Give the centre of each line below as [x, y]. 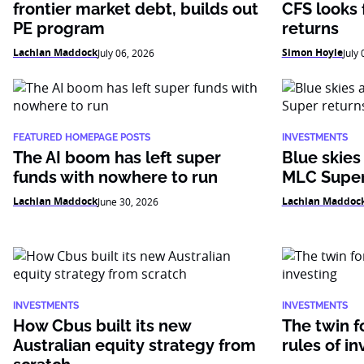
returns [310, 28]
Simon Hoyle [312, 52]
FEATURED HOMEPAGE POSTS [82, 137]
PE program [59, 28]
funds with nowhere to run [115, 177]
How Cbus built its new [102, 326]
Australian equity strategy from [134, 345]
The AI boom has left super [117, 158]
